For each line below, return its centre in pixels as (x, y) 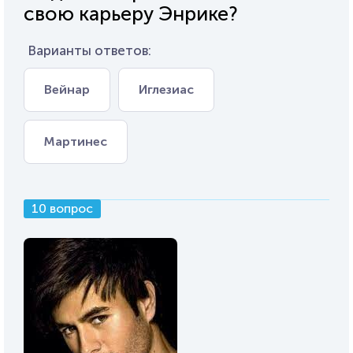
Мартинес (76, 141)
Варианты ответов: (89, 50)
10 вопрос (62, 208)
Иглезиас (166, 89)
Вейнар (67, 89)
